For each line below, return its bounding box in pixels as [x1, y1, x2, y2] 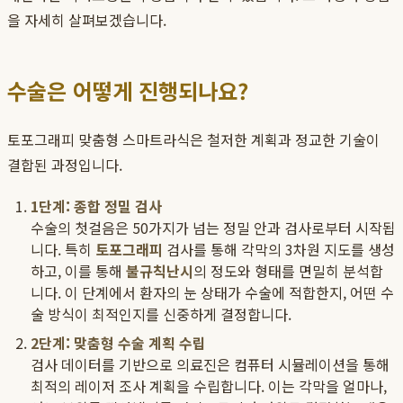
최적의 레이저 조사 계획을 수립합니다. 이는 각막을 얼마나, [31, 375, 387, 398]
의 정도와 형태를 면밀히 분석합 [193, 260, 383, 282]
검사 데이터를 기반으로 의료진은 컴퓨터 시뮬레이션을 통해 [31, 354, 390, 376]
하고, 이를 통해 [31, 260, 126, 282]
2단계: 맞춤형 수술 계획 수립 [31, 332, 206, 354]
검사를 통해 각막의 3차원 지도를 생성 [163, 238, 395, 261]
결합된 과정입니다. [7, 154, 122, 176]
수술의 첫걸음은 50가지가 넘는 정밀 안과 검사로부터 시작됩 [31, 217, 396, 239]
